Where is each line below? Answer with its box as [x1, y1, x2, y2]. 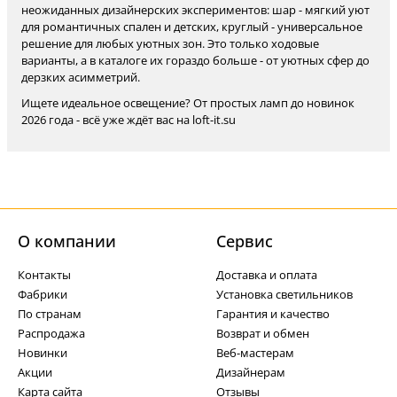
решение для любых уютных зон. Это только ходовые [21, 35, 319, 51]
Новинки [18, 345, 67, 361]
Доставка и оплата [216, 267, 317, 283]
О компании [18, 230, 116, 252]
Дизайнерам [216, 364, 285, 380]
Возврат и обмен [216, 325, 309, 341]
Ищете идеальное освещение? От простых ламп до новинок [21, 95, 354, 111]
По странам [18, 306, 82, 322]
